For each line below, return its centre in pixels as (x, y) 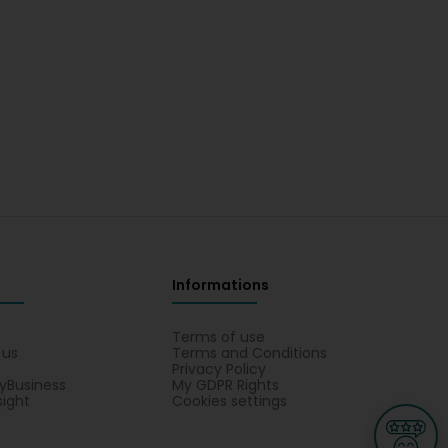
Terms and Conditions (249, 353)
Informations (220, 285)
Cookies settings (229, 401)
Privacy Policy (218, 369)
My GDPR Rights (225, 385)
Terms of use (218, 337)
